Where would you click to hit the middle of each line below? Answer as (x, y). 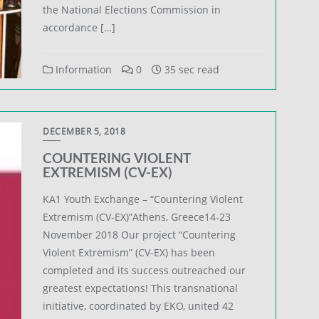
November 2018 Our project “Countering (140, 234)
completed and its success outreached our (145, 270)
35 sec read (191, 69)
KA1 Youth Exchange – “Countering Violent (143, 199)
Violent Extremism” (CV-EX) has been (129, 252)
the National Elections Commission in (132, 9)
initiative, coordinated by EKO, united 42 (138, 305)
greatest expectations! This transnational (141, 288)
